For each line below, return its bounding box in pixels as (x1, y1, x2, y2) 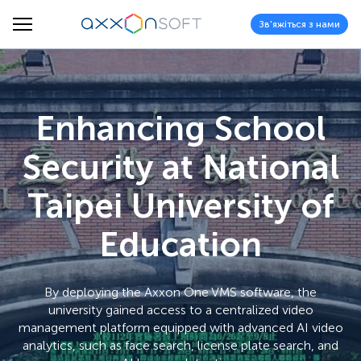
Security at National (22, 147, 339, 188)
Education (99, 225, 262, 265)
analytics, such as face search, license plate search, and (23, 338, 338, 353)
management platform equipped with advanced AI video (18, 320, 343, 335)
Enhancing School (35, 109, 326, 149)
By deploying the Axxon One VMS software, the (44, 284, 317, 300)
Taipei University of (27, 186, 334, 226)
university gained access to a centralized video (48, 302, 313, 317)
